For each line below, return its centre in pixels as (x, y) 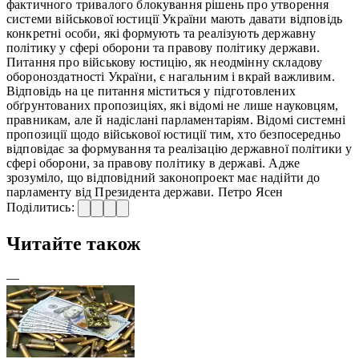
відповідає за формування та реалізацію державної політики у (179, 148)
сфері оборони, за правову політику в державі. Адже (153, 163)
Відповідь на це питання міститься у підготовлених (151, 91)
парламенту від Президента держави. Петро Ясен (145, 192)
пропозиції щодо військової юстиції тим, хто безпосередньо (174, 134)
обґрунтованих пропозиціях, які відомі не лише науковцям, (172, 105)
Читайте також (74, 243)
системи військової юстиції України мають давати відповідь (175, 18)
